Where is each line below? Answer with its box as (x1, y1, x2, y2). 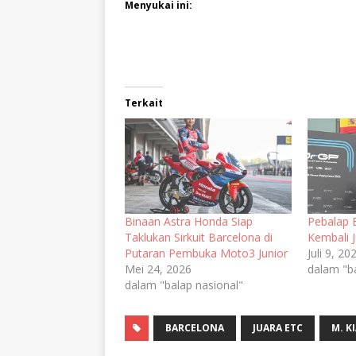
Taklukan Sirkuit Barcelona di (125, 229, 273, 245)
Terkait (125, 95, 163, 110)
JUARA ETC (253, 320, 303, 335)
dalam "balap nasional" (125, 277, 243, 292)
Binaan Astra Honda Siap (125, 213, 253, 229)
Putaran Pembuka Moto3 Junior (125, 245, 288, 261)
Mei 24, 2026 (125, 261, 192, 277)
